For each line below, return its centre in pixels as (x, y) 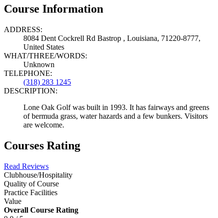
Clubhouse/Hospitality (38, 175)
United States (44, 47)
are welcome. (44, 125)
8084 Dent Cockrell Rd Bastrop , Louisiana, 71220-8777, (112, 38)
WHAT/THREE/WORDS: (45, 55)
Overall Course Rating (41, 210)
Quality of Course (31, 183)
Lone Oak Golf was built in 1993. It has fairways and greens (116, 107)
